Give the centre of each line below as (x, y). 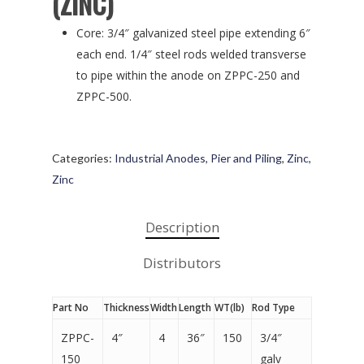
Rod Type (273, 308)
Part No (71, 308)
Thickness (126, 308)
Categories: (83, 158)
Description (182, 227)
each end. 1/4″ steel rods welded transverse (191, 54)
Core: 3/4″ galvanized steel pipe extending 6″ (193, 33)
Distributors (182, 263)
